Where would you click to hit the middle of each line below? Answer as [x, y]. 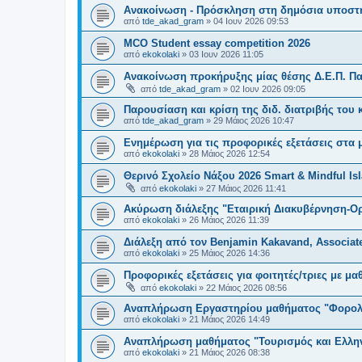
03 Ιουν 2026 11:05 [226, 54]
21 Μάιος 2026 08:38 [229, 352]
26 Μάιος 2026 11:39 [229, 219]
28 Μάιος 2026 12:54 [229, 153]
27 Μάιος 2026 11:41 [246, 188]
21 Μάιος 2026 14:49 [229, 319]
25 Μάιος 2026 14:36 [229, 253]
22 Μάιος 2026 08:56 [246, 287]
